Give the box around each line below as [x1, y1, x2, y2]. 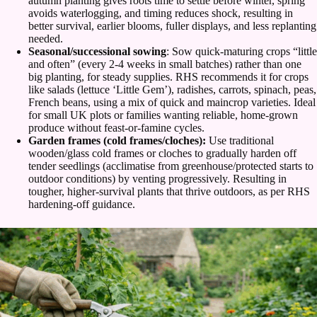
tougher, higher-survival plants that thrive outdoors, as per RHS [28, 185, 310, 198]
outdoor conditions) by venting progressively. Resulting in [28, 173, 287, 185]
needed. [28, 33, 63, 45]
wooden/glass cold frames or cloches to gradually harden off [28, 147, 296, 160]
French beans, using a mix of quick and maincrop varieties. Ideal [28, 96, 316, 109]
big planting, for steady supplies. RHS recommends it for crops [28, 71, 309, 83]
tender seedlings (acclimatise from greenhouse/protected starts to [28, 160, 313, 173]
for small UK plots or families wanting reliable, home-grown [28, 109, 298, 122]
